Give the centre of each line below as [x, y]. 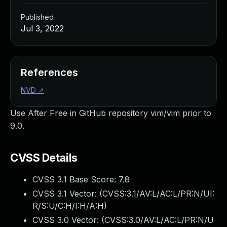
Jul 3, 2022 [42, 28]
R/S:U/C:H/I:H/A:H [68, 206]
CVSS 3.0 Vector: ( [68, 220]
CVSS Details [44, 158]
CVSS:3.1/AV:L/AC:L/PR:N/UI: [158, 194]
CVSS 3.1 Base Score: [75, 179]
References [49, 72]
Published [37, 17]
